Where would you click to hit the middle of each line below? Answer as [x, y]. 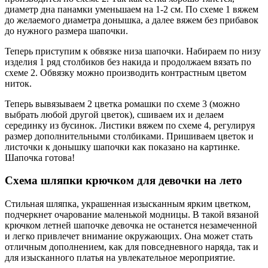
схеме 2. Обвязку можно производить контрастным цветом [126, 72]
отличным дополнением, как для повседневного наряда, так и [132, 246]
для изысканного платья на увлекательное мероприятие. [120, 257]
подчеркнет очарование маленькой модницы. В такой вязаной [132, 214]
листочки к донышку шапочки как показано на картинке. [122, 147]
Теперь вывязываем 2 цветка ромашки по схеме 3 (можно [122, 103]
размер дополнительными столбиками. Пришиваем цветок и [129, 136]
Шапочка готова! [40, 157]
